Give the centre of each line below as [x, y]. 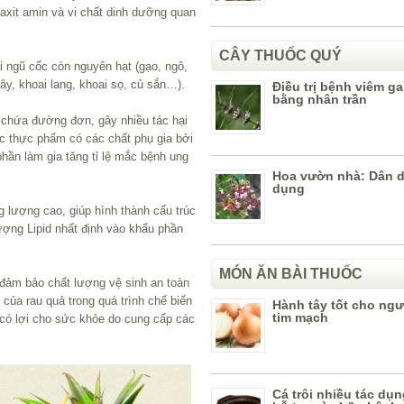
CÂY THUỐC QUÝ [280, 55]
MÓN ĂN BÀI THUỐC [291, 274]
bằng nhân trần [320, 99]
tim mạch [300, 317]
